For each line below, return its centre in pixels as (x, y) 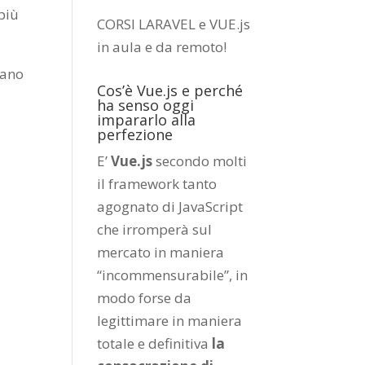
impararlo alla (147, 120)
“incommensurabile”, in (173, 275)
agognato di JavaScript (170, 207)
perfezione (135, 134)
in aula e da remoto (161, 47)
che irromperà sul (155, 229)
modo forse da (145, 298)
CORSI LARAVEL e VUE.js (174, 24)
